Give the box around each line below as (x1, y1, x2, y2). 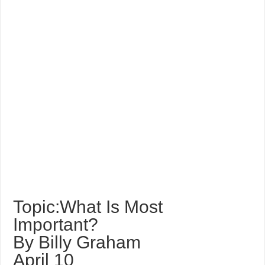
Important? (13, 215, 99, 234)
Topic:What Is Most (13, 197, 163, 216)
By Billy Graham (13, 232, 141, 252)
